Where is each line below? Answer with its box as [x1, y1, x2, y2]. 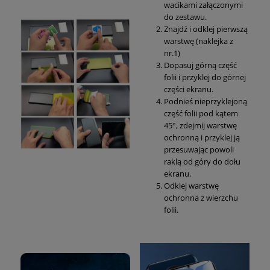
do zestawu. [164, 11, 207, 23]
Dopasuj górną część [164, 60, 237, 71]
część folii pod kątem [164, 108, 238, 119]
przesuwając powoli [164, 144, 234, 155]
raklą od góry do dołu [164, 156, 240, 168]
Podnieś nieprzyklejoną [164, 96, 247, 107]
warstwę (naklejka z [164, 36, 233, 47]
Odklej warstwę [164, 180, 219, 192]
